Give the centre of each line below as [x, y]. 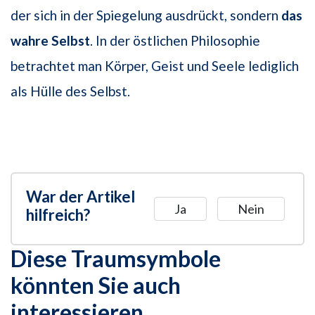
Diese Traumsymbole [116, 259]
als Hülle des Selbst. [70, 91]
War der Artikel [81, 197]
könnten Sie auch [96, 285]
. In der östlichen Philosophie [175, 41]
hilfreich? [58, 215]
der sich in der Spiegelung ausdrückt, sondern [146, 15]
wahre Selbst [50, 41]
